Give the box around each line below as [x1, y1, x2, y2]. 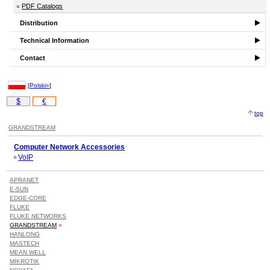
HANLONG [10, 230, 40, 237]
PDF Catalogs [22, 2, 63, 10]
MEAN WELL [10, 248, 46, 256]
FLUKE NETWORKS [10, 212, 67, 219]
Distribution [20, 19, 58, 27]
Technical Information [20, 37, 90, 45]
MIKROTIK [10, 257, 40, 265]
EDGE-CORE [10, 194, 47, 201]
